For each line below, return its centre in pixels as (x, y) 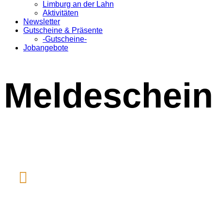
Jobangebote (46, 48)
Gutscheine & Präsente (63, 30)
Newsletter (42, 22)
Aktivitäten (61, 13)
